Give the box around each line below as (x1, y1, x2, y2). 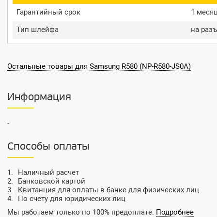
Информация (7, 92, 71, 104)
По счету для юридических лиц (18, 194, 125, 203)
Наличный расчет (18, 168, 79, 177)
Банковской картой (18, 177, 85, 186)
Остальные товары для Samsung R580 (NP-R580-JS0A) (7, 62, 191, 71)
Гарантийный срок (16, 8, 80, 17)
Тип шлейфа (16, 25, 59, 34)
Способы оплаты (7, 141, 90, 153)
